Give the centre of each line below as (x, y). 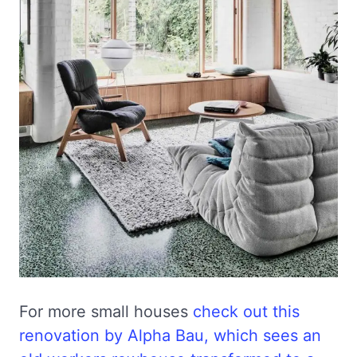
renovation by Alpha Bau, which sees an (170, 336)
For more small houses (106, 312)
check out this (246, 312)
